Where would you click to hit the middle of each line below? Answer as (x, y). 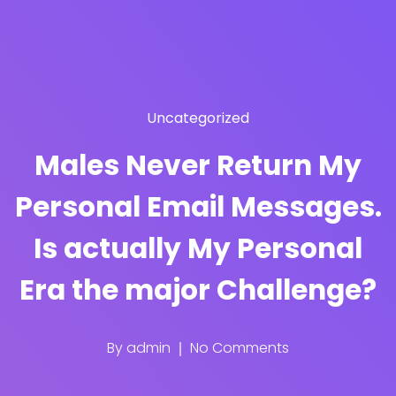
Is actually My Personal (198, 248)
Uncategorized (198, 118)
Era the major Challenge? (198, 290)
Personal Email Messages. (198, 207)
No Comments (238, 348)
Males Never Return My (198, 165)
